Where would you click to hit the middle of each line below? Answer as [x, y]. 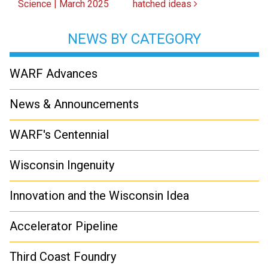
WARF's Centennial [59, 135]
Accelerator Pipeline [64, 226]
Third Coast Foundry [63, 257]
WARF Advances [54, 74]
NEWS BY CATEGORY [134, 39]
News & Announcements [74, 104]
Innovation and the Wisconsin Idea [99, 196]
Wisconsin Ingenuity [62, 165]
